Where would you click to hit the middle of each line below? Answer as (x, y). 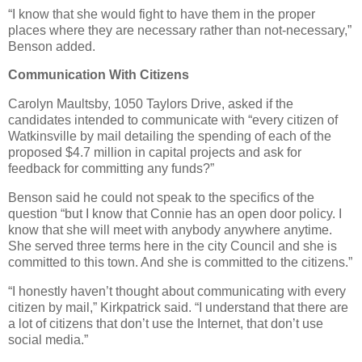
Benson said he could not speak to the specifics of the (161, 198)
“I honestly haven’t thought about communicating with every (177, 291)
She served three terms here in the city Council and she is (173, 246)
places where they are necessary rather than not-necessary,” (180, 30)
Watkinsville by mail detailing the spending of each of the (170, 137)
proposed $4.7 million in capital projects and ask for (155, 153)
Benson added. (52, 46)
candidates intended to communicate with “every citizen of (173, 120)
